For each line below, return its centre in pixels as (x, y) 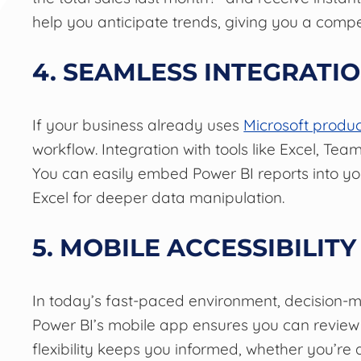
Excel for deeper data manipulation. (159, 198)
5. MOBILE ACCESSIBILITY (195, 248)
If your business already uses (138, 125)
